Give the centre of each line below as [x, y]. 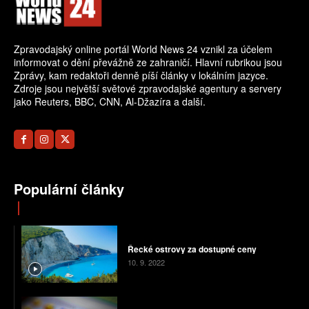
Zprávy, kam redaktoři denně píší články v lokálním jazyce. [141, 76]
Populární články [69, 189]
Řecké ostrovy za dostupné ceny [192, 249]
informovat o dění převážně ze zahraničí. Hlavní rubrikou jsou [148, 62]
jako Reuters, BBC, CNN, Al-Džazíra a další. [110, 102]
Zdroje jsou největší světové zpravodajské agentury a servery [148, 89]
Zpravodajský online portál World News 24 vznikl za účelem [143, 49]
